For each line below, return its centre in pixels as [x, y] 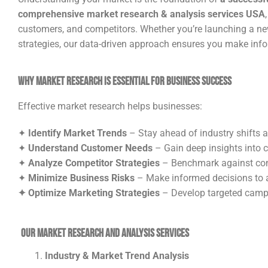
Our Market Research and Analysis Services [105, 233]
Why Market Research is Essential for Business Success [125, 81]
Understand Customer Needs [90, 148]
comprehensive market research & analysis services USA [141, 14]
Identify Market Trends [77, 133]
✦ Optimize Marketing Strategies [89, 193]
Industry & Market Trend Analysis [117, 256]
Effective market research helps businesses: [110, 106]
